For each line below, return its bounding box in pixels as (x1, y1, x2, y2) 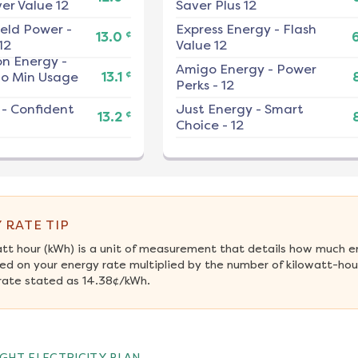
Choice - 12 (175, 117, 244, 133)
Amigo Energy (175, 62, 265, 78)
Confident (10, 101, 74, 117)
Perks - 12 (175, 78, 234, 93)
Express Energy (175, 22, 271, 38)
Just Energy (175, 101, 253, 117)
